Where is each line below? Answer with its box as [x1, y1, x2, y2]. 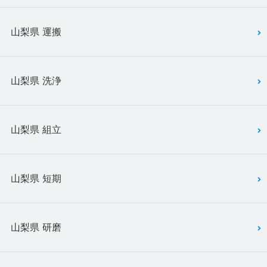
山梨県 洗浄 [11, 74, 61, 87]
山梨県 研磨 [11, 221, 61, 234]
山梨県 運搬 [11, 26, 61, 38]
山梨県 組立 [11, 123, 61, 136]
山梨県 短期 [11, 172, 61, 185]
